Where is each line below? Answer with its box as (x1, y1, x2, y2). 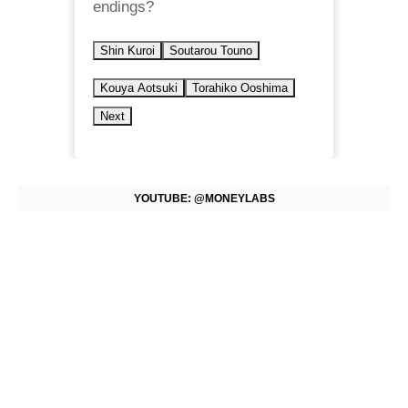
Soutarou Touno (168, 43, 252, 57)
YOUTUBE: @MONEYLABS (133, 192, 275, 206)
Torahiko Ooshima (191, 80, 288, 95)
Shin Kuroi (99, 43, 155, 57)
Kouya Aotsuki (99, 80, 178, 95)
